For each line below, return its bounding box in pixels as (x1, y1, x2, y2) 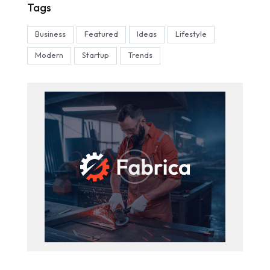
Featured (84, 29, 118, 39)
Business (35, 29, 66, 39)
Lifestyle (175, 29, 207, 39)
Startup (82, 50, 109, 60)
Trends (128, 50, 152, 60)
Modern (35, 50, 63, 60)
